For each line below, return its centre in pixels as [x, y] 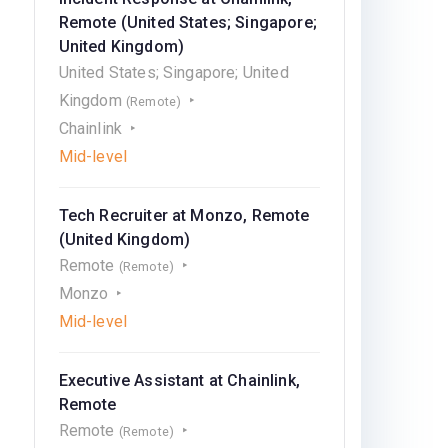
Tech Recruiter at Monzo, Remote [184, 215]
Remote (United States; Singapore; [187, 22]
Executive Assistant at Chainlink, [179, 380]
